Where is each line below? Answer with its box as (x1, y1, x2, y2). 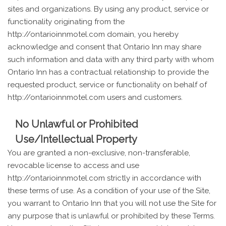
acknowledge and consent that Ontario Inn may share (8, 42, 201, 51)
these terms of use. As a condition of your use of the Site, (8, 186, 210, 195)
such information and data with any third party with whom (8, 54, 214, 64)
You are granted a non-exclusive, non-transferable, (8, 148, 190, 157)
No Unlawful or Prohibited (15, 118, 138, 130)
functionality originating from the (8, 17, 125, 26)
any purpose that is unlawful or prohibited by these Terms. (8, 211, 215, 220)
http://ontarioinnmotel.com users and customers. (8, 92, 183, 102)
